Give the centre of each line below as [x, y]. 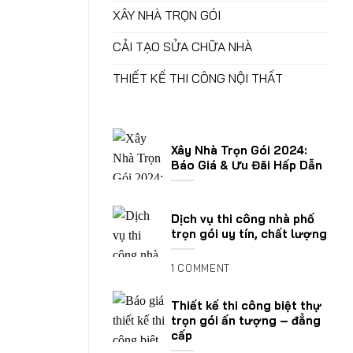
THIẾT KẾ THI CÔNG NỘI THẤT [198, 78]
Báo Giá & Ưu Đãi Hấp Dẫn [247, 165]
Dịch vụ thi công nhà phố [243, 218]
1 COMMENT [201, 268]
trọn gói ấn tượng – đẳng [246, 320]
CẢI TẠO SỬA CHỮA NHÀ [182, 47]
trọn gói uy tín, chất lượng [249, 233]
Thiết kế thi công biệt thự [246, 305]
